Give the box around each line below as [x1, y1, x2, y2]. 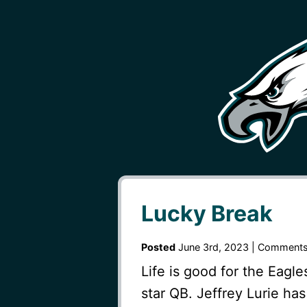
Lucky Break [140, 199, 273, 227]
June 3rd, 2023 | [175, 241, 258, 253]
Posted [140, 241, 175, 253]
